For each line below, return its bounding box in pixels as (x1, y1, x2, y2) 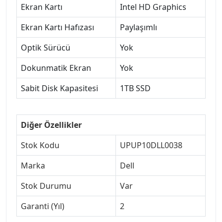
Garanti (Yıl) (21, 201, 64, 212)
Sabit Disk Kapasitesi (21, 83, 98, 94)
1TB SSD (120, 83, 151, 94)
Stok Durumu (21, 180, 71, 192)
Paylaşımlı (120, 22, 157, 33)
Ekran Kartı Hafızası (21, 22, 94, 33)
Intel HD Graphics (120, 1, 186, 13)
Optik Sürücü (21, 42, 70, 54)
